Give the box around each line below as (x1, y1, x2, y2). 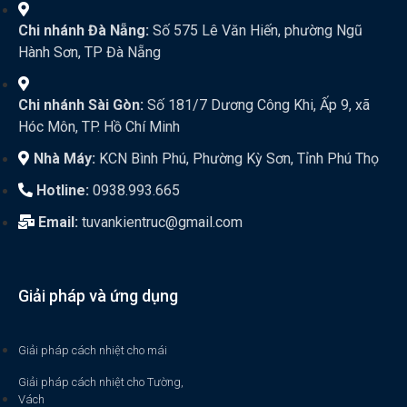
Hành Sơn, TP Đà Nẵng (18, 43, 161, 61)
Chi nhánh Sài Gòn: (18, 95, 144, 114)
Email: (38, 213, 78, 231)
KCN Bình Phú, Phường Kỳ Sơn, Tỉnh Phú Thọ (95, 149, 379, 167)
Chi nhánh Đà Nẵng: (18, 21, 149, 39)
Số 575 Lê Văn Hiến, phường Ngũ (149, 21, 362, 39)
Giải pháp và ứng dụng (18, 285, 178, 305)
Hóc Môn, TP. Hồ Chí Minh (18, 117, 180, 135)
